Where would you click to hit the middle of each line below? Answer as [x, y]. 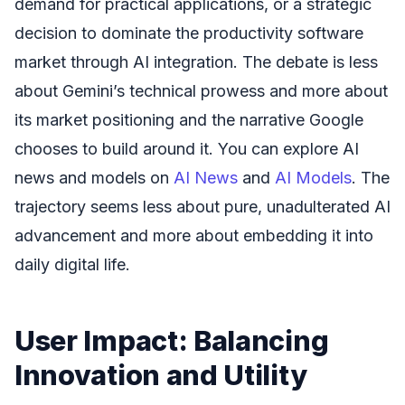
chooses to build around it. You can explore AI [187, 148]
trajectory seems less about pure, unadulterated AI [202, 206]
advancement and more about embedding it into [194, 235]
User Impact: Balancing [172, 340]
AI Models [313, 177]
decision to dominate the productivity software [189, 33]
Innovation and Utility [161, 374]
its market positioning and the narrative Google [189, 119]
